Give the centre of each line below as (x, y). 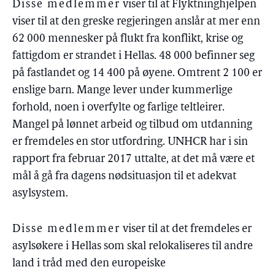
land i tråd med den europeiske (89, 264)
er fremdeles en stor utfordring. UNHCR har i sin (130, 142)
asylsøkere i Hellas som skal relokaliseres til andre (133, 246)
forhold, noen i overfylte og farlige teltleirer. (118, 108)
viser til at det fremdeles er (186, 229)
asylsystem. (40, 194)
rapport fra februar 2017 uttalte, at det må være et (134, 159)
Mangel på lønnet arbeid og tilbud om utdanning (132, 125)
